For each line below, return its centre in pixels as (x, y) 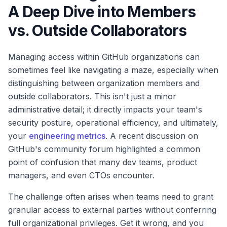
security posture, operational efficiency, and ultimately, (113, 123)
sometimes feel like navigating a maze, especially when (113, 70)
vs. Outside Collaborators (98, 30)
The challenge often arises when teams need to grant (111, 197)
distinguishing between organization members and (104, 83)
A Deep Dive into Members (102, 12)
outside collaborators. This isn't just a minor (92, 96)
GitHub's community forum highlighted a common (104, 149)
